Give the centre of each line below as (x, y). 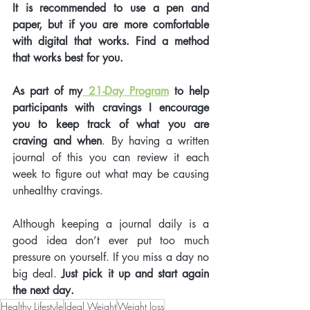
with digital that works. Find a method (111, 41)
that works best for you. (70, 57)
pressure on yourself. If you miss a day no (111, 257)
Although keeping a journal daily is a (111, 224)
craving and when (57, 140)
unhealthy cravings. (60, 190)
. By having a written (155, 140)
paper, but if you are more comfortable (111, 24)
